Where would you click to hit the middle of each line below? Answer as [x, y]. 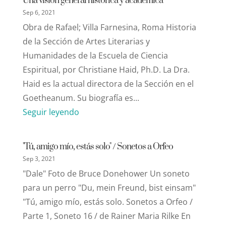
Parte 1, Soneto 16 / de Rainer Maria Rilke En [106, 216]
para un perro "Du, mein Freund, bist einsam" [109, 187]
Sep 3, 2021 [39, 158]
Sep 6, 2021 [39, 12]
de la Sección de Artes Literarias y [86, 41]
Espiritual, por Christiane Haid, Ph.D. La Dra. [106, 69]
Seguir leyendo [51, 112]
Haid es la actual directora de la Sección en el [108, 83]
